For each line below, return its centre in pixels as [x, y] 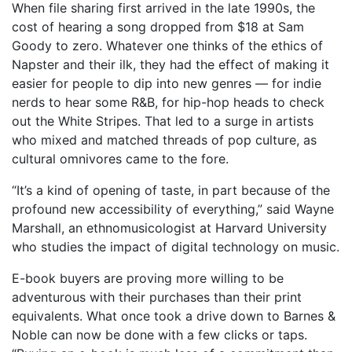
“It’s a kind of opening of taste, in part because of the [171, 190]
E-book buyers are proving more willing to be [148, 278]
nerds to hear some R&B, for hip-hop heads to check [168, 102]
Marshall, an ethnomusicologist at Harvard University [169, 228]
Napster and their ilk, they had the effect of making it [170, 64]
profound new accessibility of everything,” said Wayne [173, 209]
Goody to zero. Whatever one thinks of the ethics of [167, 46]
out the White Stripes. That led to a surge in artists [163, 121]
